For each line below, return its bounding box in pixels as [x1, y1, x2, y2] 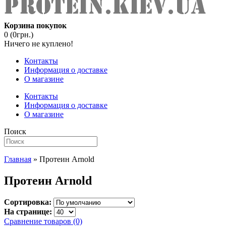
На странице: [4, 207, 52, 216]
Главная [4, 155, 31, 163]
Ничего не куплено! [4, 39, 73, 48]
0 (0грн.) [4, 30, 33, 39]
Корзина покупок [4, 21, 67, 30]
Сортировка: [4, 197, 51, 206]
